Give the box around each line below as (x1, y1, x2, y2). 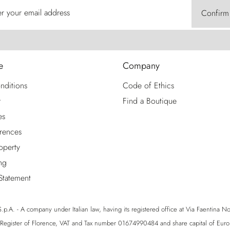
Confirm (201, 7, 229, 20)
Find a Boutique (123, 95, 177, 107)
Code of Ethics (123, 80, 174, 92)
